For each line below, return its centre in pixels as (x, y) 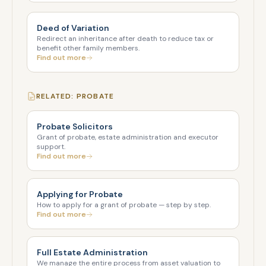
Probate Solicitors (75, 126)
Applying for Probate (80, 194)
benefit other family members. (88, 48)
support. (51, 147)
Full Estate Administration (92, 252)
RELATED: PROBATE (75, 96)
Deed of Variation (73, 28)
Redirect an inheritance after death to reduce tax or (125, 39)
